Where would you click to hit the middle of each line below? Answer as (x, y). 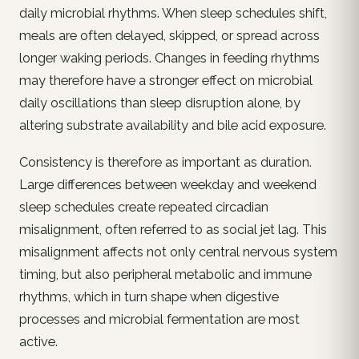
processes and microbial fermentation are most (159, 319)
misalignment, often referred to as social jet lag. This (173, 229)
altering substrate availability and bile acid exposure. (173, 125)
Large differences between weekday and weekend (168, 184)
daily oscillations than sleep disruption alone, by (160, 103)
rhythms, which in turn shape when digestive (149, 296)
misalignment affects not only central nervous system (178, 252)
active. (38, 341)
